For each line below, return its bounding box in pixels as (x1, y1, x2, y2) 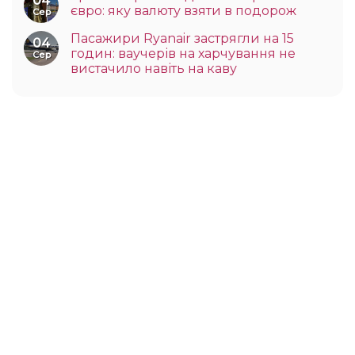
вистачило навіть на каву (71, 60, 237, 76)
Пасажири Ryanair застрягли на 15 (71, 30, 294, 46)
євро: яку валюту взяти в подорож (71, 2, 296, 18)
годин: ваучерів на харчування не (71, 45, 296, 61)
